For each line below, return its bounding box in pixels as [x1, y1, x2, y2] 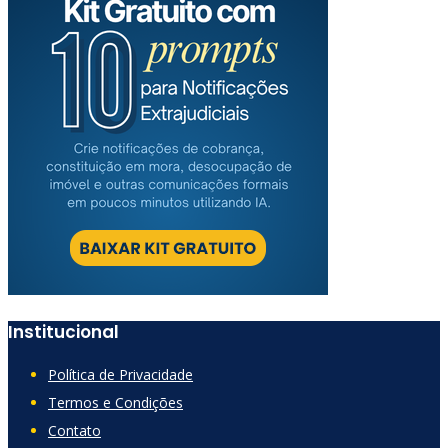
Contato [48, 420, 101, 440]
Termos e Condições [48, 392, 183, 412]
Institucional [8, 319, 119, 344]
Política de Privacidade [48, 364, 193, 384]
